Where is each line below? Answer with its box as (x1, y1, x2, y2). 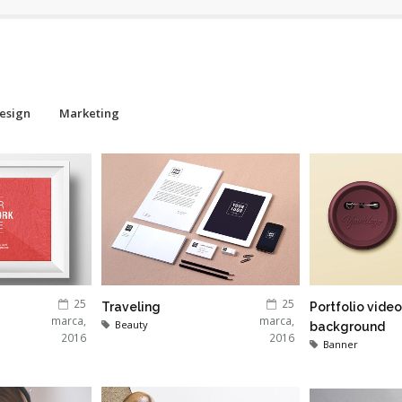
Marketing (59, 105, 119, 121)
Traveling (101, 300, 161, 315)
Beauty (115, 318, 148, 332)
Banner (323, 337, 358, 352)
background (310, 319, 385, 335)
